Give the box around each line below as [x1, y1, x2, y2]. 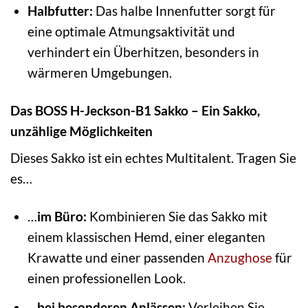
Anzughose [207, 250, 272, 266]
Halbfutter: [27, 2, 93, 19]
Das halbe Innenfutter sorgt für [92, 2, 276, 19]
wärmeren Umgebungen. [27, 64, 172, 80]
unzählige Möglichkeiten [10, 122, 153, 139]
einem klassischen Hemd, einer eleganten [27, 229, 265, 245]
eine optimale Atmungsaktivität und [27, 23, 235, 39]
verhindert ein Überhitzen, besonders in [27, 43, 259, 60]
